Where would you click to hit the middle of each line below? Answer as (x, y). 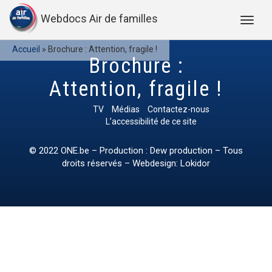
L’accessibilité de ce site (151, 121)
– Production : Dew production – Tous (166, 151)
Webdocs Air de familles (99, 19)
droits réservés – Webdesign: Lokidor (136, 163)
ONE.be (75, 151)
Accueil (26, 49)
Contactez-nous (178, 109)
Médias (126, 109)
